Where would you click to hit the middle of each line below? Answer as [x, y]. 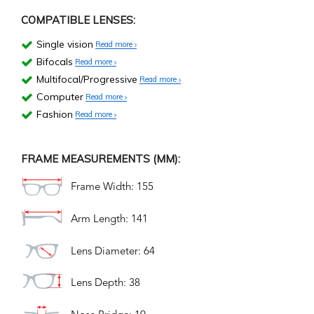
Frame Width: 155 [112, 188]
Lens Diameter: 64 [113, 252]
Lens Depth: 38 [105, 284]
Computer [60, 97]
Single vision [65, 45]
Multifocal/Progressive [87, 80]
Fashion [55, 115]
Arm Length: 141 [109, 219]
